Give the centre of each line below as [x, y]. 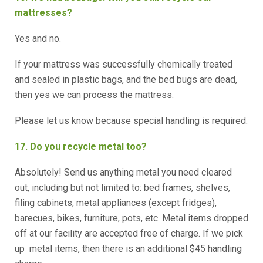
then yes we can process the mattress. [94, 95]
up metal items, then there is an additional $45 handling [128, 249]
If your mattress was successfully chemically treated [124, 64]
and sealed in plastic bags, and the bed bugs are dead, [126, 80]
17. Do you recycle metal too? [82, 146]
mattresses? [45, 13]
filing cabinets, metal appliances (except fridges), [116, 203]
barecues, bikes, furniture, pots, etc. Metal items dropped [131, 218]
